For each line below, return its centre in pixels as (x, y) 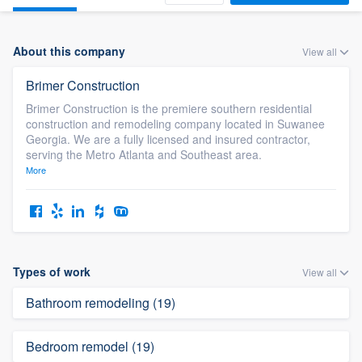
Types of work (52, 271)
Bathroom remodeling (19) (101, 303)
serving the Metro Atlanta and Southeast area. (144, 154)
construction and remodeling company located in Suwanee (175, 124)
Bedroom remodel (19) (90, 346)
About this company (69, 51)
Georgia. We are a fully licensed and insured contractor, (168, 139)
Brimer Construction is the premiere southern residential (169, 108)
